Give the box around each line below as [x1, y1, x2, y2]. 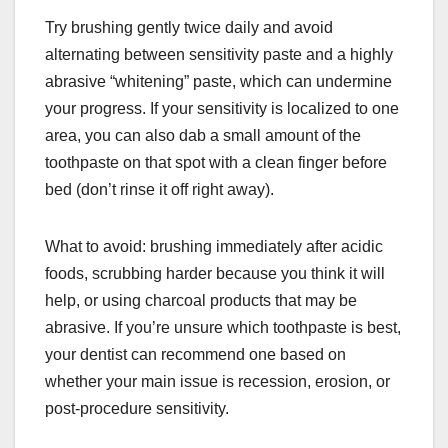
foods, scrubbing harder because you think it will [45, 264, 385, 282]
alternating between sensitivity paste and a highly [45, 45, 393, 63]
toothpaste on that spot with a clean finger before [45, 153, 387, 171]
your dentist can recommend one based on [45, 345, 346, 363]
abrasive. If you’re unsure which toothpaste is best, [45, 318, 401, 336]
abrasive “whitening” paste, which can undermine [45, 72, 392, 90]
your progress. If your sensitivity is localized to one [45, 99, 399, 117]
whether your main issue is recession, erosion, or [45, 372, 390, 390]
